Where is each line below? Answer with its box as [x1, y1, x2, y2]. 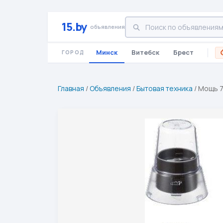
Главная [58, 84, 84, 93]
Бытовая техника [136, 84, 193, 93]
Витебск [131, 47, 159, 57]
